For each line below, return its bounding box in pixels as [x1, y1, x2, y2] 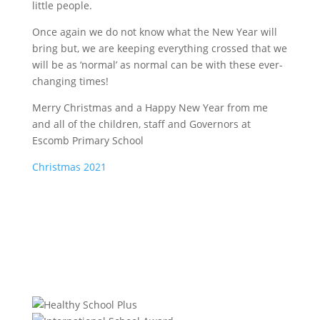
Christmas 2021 [31, 160, 106, 174]
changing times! [31, 74, 109, 88]
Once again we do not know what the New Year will [31, 25, 277, 39]
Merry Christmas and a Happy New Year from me [31, 101, 268, 114]
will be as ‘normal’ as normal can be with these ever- [31, 58, 283, 71]
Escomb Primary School [31, 134, 144, 147]
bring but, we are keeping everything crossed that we [31, 41, 287, 55]
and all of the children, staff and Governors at [31, 117, 251, 131]
